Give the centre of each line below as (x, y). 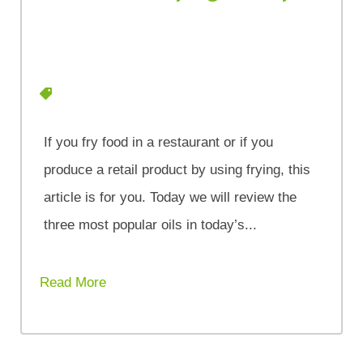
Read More (73, 282)
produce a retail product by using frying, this (177, 169)
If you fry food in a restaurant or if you (159, 142)
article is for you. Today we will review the (171, 197)
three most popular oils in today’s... (151, 224)
